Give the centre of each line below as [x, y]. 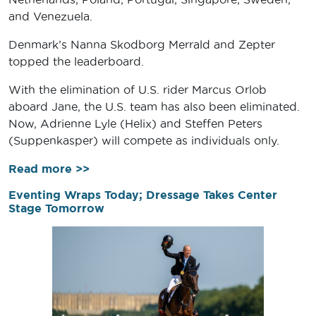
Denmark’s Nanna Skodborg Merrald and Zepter [142, 45]
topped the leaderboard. [76, 62]
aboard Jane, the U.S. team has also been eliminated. [154, 107]
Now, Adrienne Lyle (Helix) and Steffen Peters [135, 124]
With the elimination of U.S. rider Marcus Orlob [138, 90]
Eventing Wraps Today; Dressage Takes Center [143, 195]
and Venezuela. [50, 17]
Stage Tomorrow [56, 208]
